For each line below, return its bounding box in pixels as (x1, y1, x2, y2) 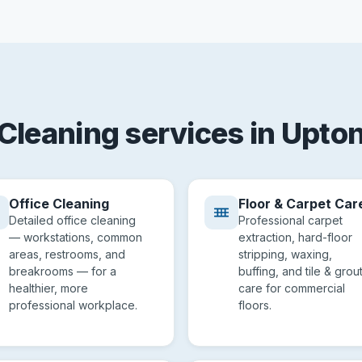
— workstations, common (9, 230, 142, 244)
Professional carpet (238, 213, 343, 227)
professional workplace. (9, 298, 137, 312)
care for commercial (238, 281, 345, 295)
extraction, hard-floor (238, 230, 352, 244)
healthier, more (9, 281, 88, 295)
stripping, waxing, (238, 247, 332, 261)
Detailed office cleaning (9, 213, 136, 227)
